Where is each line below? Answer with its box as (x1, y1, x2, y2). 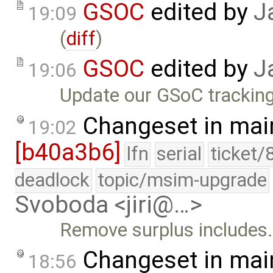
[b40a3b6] (15, 138, 121, 166)
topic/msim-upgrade (97, 168, 268, 191)
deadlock (15, 168, 90, 191)
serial (157, 142, 202, 165)
